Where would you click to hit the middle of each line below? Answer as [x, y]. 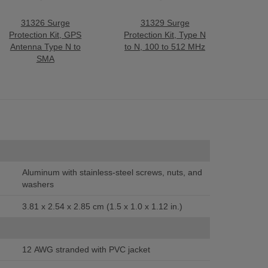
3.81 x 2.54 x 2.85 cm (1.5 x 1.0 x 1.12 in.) [153, 206]
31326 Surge [45, 23]
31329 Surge [165, 23]
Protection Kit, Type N [165, 35]
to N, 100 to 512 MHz [165, 47]
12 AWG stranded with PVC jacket [86, 249]
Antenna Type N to [45, 47]
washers [38, 184]
